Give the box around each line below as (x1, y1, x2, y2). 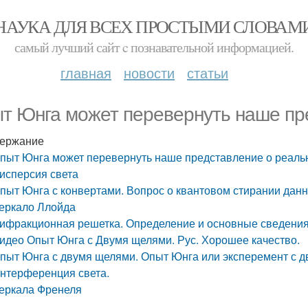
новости (124, 63, 175, 82)
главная (60, 63, 111, 82)
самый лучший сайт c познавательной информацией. (14, 38, 294, 56)
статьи (187, 63, 228, 82)
